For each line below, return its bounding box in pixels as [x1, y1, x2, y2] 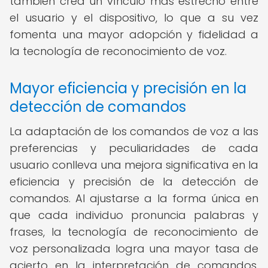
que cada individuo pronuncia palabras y [10, 208, 258, 223]
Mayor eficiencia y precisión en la [10, 78, 246, 98]
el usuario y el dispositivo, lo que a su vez [10, 10, 258, 25]
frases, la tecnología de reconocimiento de [10, 224, 258, 239]
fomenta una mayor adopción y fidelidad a [10, 27, 258, 42]
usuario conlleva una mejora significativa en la [10, 157, 258, 172]
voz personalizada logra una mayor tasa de [10, 241, 258, 256]
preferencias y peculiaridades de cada [10, 141, 258, 156]
